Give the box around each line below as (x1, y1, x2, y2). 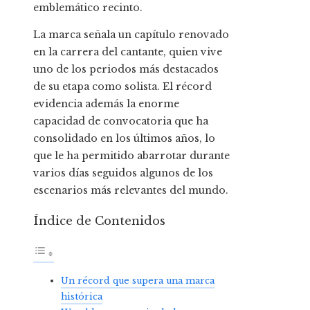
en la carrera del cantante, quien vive (33, 46, 222, 59)
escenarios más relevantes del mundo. (33, 184, 228, 197)
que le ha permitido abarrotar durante (33, 149, 230, 163)
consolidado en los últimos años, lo (33, 132, 215, 145)
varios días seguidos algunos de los (33, 167, 213, 180)
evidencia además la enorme (33, 98, 179, 111)
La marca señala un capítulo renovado (33, 28, 229, 42)
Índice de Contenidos (33, 214, 165, 229)
